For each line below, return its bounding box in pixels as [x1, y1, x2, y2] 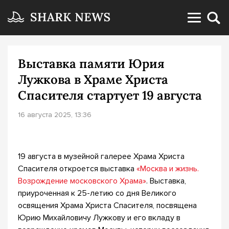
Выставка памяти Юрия [18, 56, 165, 72]
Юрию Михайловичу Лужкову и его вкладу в [18, 213, 180, 223]
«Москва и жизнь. [136, 164, 199, 174]
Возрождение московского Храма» [18, 176, 146, 186]
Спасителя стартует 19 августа [18, 87, 202, 103]
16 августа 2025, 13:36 [18, 110, 91, 119]
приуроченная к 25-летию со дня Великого [18, 188, 176, 198]
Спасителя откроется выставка [18, 164, 136, 174]
